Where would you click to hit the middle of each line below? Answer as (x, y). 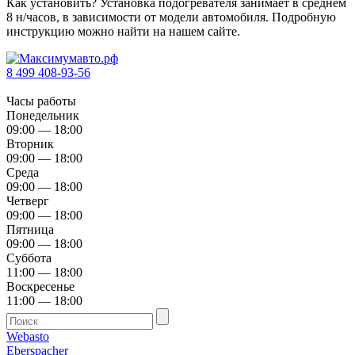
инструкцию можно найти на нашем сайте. (123, 31)
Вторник (30, 143)
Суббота (29, 258)
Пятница (30, 229)
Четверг (28, 200)
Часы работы (44, 101)
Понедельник (43, 115)
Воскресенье (40, 286)
